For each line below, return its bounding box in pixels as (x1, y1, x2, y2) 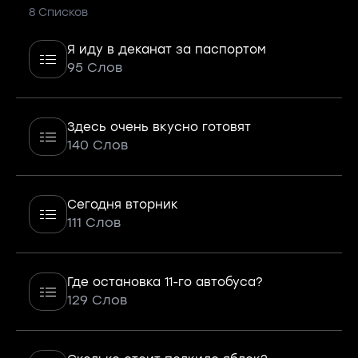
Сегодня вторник (67, 197, 178, 212)
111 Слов (67, 215, 121, 230)
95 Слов (67, 60, 122, 75)
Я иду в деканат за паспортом (67, 42, 266, 57)
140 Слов (67, 137, 128, 153)
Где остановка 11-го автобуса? (67, 275, 263, 289)
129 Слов (67, 292, 127, 308)
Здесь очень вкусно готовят (67, 120, 251, 134)
